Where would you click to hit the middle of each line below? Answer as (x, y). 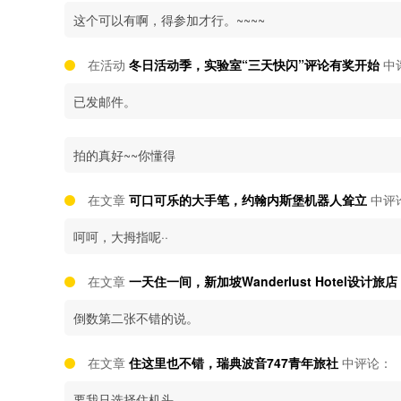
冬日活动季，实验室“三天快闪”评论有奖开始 (254, 64)
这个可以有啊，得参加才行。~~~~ (169, 20)
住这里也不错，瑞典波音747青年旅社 (234, 363)
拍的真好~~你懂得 (124, 155)
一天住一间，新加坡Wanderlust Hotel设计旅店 (263, 281)
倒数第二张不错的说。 (136, 318)
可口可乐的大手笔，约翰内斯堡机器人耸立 (248, 200)
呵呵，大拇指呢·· (121, 236)
